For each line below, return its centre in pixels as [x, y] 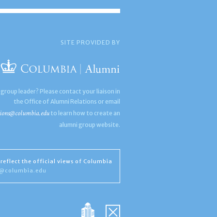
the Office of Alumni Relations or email [67, 101]
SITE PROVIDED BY [91, 42]
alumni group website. [90, 125]
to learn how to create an [85, 113]
